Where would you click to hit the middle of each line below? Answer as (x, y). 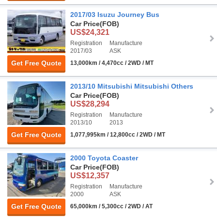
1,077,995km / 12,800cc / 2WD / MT (118, 135)
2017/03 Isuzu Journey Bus (115, 15)
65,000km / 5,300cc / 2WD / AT (111, 207)
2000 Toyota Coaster (104, 158)
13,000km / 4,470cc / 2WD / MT (112, 63)
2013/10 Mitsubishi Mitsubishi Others (132, 86)
